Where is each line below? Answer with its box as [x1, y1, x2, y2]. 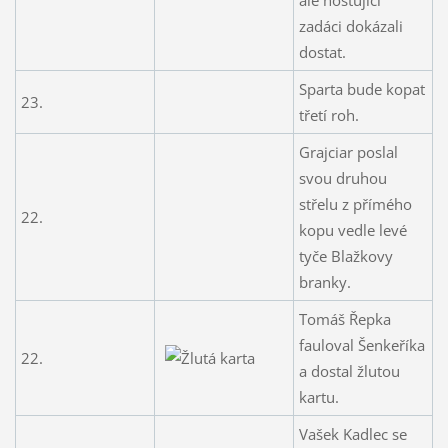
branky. [298, 271, 351, 292]
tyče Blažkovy [298, 245, 393, 266]
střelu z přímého [298, 193, 412, 214]
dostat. [298, 41, 346, 62]
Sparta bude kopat [298, 78, 425, 99]
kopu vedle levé [298, 219, 407, 240]
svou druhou [298, 167, 387, 188]
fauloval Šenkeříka [298, 334, 425, 355]
